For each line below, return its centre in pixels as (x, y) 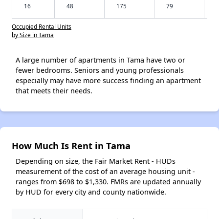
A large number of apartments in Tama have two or (100, 60)
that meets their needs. (54, 91)
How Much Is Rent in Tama (71, 146)
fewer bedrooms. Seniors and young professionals (100, 70)
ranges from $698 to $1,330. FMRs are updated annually (108, 182)
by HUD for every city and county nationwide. (91, 192)
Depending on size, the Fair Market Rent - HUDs (96, 161)
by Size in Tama (33, 35)
